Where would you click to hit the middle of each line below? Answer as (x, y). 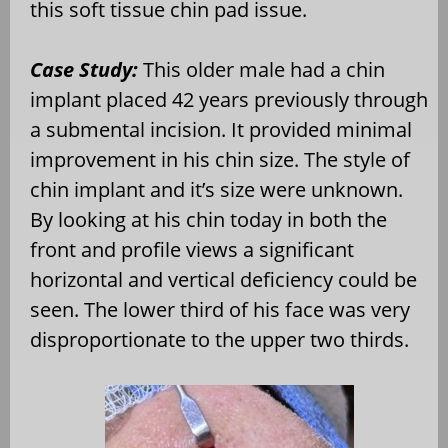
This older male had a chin (261, 70)
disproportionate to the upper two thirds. (219, 340)
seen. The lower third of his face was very (220, 310)
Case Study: (84, 70)
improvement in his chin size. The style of (220, 160)
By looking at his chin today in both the (208, 220)
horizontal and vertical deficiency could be (223, 280)
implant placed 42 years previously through (229, 100)
